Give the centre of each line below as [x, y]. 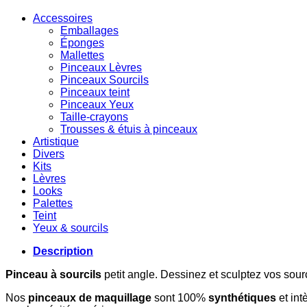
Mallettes [82, 55]
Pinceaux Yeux [97, 104]
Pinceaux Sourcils [105, 79]
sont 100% [180, 297]
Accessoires [63, 18]
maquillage [123, 297]
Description [63, 251]
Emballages [89, 30]
